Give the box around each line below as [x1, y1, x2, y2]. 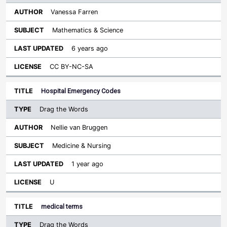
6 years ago [71, 45, 108, 52]
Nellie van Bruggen [51, 124, 107, 131]
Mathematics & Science [52, 26, 123, 34]
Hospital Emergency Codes [41, 87, 121, 95]
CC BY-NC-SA [50, 63, 93, 70]
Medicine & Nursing [52, 142, 111, 149]
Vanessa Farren [51, 8, 98, 16]
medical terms [41, 203, 83, 210]
